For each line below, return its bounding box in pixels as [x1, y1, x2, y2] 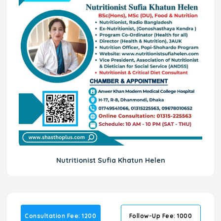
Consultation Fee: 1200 [25, 212, 96, 220]
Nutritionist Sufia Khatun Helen [56, 156, 165, 165]
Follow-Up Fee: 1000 [129, 212, 192, 220]
